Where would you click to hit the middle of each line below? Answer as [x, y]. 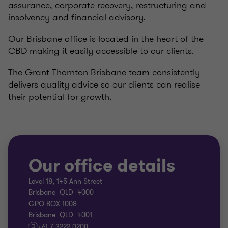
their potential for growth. [60, 97]
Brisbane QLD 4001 [60, 215]
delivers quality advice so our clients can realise [104, 84]
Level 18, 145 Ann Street [65, 181]
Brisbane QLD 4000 [61, 193]
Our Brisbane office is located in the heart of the [106, 39]
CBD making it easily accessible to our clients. [101, 51]
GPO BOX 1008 [53, 204]
